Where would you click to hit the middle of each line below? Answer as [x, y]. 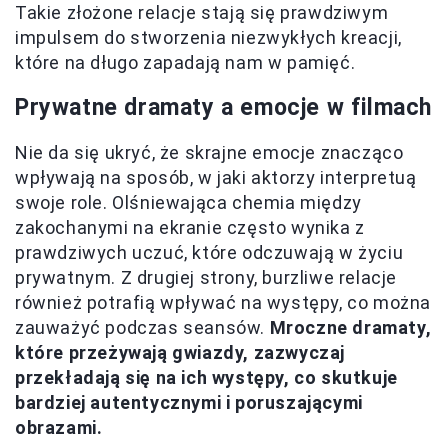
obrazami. [59, 427]
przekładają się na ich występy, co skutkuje [206, 377]
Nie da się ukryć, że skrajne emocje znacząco [209, 152]
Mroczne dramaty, [350, 327]
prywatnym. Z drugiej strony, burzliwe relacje [206, 277]
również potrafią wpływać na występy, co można [223, 302]
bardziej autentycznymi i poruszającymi [189, 402]
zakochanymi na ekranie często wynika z [190, 227]
